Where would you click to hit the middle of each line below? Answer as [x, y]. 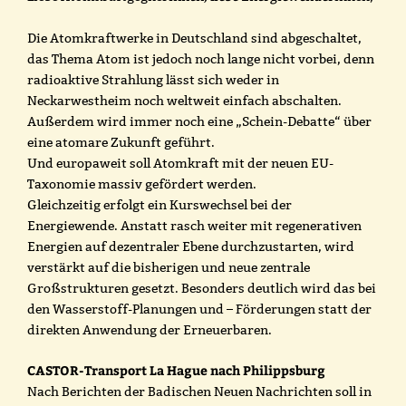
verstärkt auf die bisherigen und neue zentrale [169, 267]
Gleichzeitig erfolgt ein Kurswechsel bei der [159, 204]
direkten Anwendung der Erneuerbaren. [150, 329]
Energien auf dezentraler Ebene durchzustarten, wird [191, 246]
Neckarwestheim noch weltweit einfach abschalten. [184, 100]
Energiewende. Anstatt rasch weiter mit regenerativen [194, 225]
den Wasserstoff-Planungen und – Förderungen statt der [199, 309]
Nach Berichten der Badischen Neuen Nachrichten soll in [199, 391]
